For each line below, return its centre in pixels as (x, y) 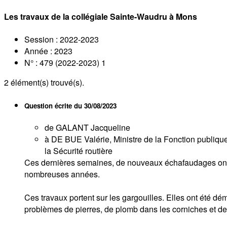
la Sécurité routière (79, 150)
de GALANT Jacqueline (87, 127)
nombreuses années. (62, 174)
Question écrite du (54, 105)
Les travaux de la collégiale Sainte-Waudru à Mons (101, 17)
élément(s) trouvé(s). (46, 82)
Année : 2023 (48, 51)
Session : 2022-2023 (62, 39)
